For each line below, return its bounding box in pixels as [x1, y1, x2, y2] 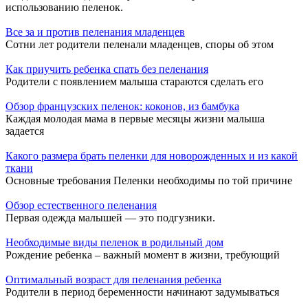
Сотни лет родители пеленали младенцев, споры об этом [5, 38, 274, 51]
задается [5, 125, 44, 137]
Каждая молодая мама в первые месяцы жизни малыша [5, 113, 265, 125]
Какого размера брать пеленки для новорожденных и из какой [5, 150, 298, 162]
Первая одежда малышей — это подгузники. [5, 212, 215, 224]
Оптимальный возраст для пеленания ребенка [5, 274, 221, 286]
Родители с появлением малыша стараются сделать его [5, 76, 263, 88]
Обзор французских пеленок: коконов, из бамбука [5, 100, 239, 113]
